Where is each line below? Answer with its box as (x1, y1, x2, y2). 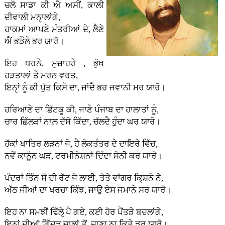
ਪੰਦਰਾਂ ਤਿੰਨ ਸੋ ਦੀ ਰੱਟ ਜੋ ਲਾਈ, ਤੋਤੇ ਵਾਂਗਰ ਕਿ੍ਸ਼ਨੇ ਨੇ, (4, 173, 163, 183)
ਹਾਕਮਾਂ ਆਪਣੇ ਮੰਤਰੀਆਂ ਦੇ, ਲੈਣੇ (4, 25, 104, 35)
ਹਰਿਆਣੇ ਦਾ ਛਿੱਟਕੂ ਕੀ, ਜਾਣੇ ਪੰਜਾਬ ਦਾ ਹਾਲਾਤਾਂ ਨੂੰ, (4, 105, 159, 115)
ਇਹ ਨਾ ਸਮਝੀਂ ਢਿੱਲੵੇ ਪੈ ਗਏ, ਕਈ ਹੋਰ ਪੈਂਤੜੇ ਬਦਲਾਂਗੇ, (4, 207, 163, 217)
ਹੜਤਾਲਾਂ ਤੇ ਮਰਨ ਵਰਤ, (4, 71, 78, 81)
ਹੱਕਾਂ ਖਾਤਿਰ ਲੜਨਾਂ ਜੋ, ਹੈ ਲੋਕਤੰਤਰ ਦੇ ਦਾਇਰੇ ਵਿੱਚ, (4, 139, 158, 149)
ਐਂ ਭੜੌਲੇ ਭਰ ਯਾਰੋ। (4, 37, 64, 47)
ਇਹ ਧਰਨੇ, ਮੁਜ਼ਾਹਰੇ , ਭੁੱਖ (4, 59, 104, 69)
